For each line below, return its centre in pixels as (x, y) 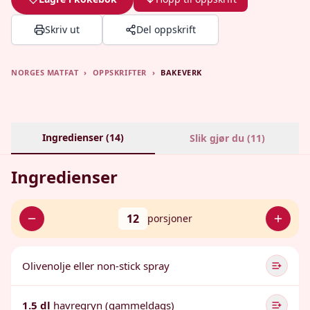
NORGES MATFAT (45, 72)
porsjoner (170, 218)
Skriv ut (62, 29)
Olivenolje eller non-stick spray (96, 266)
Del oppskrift (166, 29)
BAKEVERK (181, 72)
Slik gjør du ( (220, 138)
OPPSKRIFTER (119, 72)
